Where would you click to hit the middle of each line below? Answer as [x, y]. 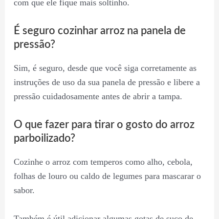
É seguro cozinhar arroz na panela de [99, 31]
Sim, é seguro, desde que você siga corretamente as [105, 68]
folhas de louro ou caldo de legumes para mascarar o [107, 176]
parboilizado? [44, 138]
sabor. [24, 190]
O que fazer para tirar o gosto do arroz [104, 124]
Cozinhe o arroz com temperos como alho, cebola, [103, 162]
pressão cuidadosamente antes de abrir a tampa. [98, 97]
